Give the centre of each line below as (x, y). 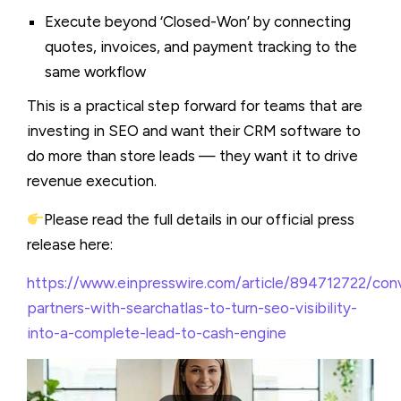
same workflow (95, 71)
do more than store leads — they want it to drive (192, 155)
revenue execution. (92, 180)
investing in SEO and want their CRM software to (194, 130)
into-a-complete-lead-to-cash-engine (157, 333)
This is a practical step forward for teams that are (195, 105)
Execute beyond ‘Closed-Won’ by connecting (198, 21)
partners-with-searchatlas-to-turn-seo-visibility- (192, 307)
